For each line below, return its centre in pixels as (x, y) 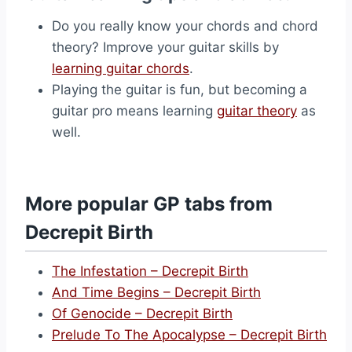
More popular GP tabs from (149, 204)
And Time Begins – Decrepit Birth (156, 292)
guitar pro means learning (134, 111)
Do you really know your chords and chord (185, 26)
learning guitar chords (121, 68)
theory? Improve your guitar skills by (165, 47)
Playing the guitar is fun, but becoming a (180, 90)
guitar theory (257, 111)
